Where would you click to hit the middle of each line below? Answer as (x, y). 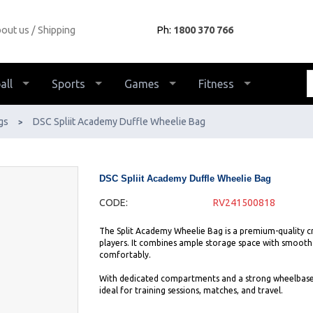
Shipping (56, 30)
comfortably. (125, 255)
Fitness (216, 84)
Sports (68, 84)
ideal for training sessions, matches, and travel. (191, 290)
